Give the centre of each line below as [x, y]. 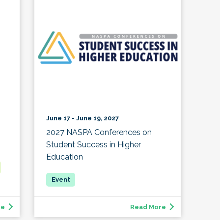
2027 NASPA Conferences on [99, 133]
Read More [148, 207]
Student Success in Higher [94, 145]
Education [65, 157]
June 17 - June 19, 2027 [83, 118]
